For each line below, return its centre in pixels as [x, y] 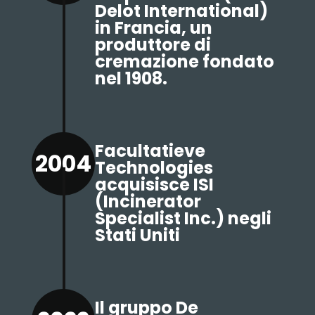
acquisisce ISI [154, 185]
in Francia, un [153, 28]
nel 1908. [131, 78]
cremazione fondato [184, 62]
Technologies [154, 168]
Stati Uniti [137, 235]
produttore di [153, 45]
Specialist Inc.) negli [183, 218]
